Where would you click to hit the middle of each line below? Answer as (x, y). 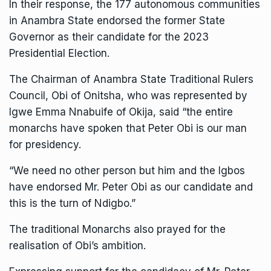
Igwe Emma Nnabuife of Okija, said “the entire (121, 112)
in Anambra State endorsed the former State (117, 21)
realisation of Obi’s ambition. (77, 246)
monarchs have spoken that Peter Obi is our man (128, 128)
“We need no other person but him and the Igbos (127, 171)
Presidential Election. (59, 53)
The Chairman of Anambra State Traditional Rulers (131, 79)
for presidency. (45, 145)
